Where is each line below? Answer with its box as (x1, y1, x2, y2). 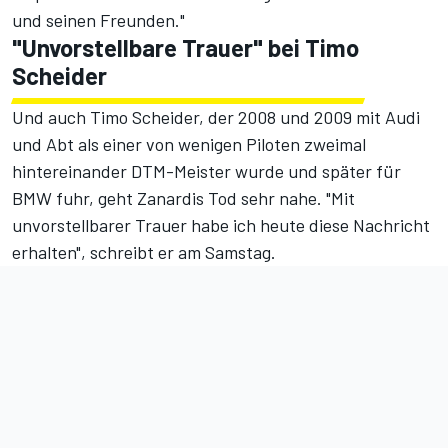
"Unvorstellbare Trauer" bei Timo (12, 32, 359, 62)
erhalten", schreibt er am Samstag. (12, 240, 276, 263)
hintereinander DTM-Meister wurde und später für (12, 159, 401, 182)
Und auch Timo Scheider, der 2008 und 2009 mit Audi (12, 105, 420, 128)
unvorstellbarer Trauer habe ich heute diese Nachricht (12, 213, 430, 236)
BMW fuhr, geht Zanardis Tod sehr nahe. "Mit (12, 186, 355, 209)
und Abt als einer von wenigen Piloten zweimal (12, 132, 366, 155)
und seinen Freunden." (12, 8, 185, 31)
